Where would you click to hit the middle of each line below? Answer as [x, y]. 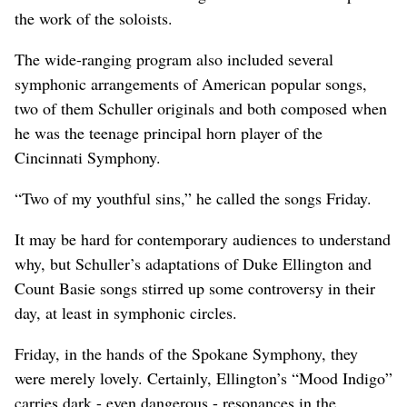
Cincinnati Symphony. [88, 157]
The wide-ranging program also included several [174, 59]
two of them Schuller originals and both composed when [201, 108]
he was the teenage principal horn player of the [169, 132]
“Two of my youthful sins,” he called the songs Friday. [193, 198]
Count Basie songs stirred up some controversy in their [195, 288]
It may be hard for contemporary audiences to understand [203, 238]
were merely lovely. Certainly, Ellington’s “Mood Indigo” [203, 377]
